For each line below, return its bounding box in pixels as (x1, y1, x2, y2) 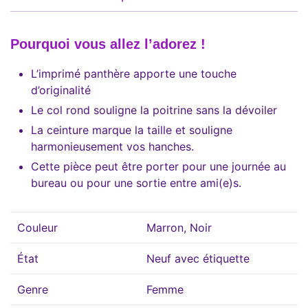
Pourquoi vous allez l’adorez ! (10, 36, 206, 52)
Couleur (17, 220, 58, 234)
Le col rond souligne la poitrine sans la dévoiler (31, 102, 277, 117)
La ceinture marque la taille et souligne (31, 122, 232, 137)
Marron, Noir (146, 220, 212, 234)
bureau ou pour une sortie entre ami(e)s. (31, 175, 241, 190)
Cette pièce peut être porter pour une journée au (31, 159, 286, 173)
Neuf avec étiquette (146, 251, 250, 265)
